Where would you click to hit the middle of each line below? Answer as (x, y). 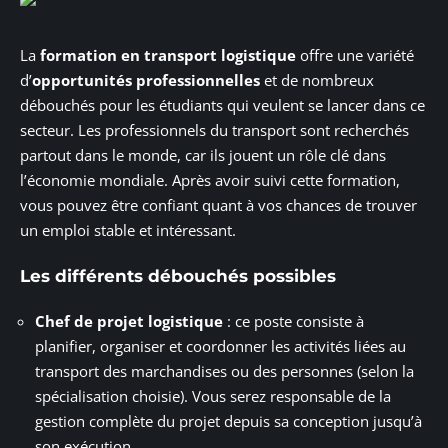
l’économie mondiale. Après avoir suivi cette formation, (210, 180)
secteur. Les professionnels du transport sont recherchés (214, 130)
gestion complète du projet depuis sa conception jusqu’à (228, 421)
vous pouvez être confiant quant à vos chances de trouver (218, 205)
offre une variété (355, 55)
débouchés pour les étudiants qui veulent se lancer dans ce (222, 105)
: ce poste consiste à (293, 321)
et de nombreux (317, 80)
